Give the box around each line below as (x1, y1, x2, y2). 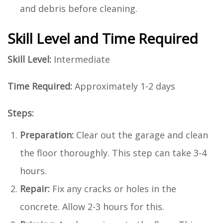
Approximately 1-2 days (72, 80, 175, 92)
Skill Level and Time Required (7, 28, 198, 48)
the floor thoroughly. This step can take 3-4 (20, 146, 207, 159)
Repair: (20, 182, 50, 195)
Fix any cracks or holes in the (50, 182, 176, 195)
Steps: (7, 107, 34, 119)
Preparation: (20, 128, 74, 141)
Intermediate (51, 53, 110, 65)
